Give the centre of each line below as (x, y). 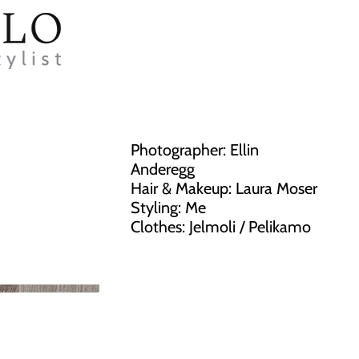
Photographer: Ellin (195, 150)
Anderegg (163, 169)
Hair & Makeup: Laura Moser (224, 188)
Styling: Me (169, 208)
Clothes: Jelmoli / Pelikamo (221, 227)
